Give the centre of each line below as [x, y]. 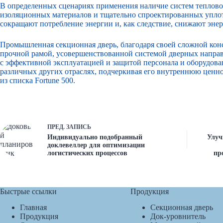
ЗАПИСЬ [79, 127]
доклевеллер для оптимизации [96, 145]
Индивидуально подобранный [95, 137]
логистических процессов [87, 153]
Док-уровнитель [178, 217]
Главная [33, 208]
